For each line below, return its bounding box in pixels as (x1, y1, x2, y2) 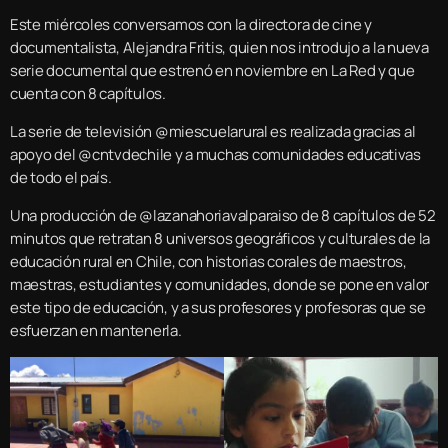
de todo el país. (10, 166, 112, 188)
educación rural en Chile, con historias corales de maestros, (10, 250, 407, 272)
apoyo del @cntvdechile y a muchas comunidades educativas (10, 143, 421, 165)
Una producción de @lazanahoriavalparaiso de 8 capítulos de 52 (10, 204, 436, 226)
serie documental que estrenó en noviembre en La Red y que (10, 59, 415, 81)
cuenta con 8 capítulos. (10, 82, 166, 104)
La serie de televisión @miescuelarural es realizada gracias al (10, 120, 416, 142)
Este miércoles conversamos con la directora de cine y (10, 13, 372, 35)
